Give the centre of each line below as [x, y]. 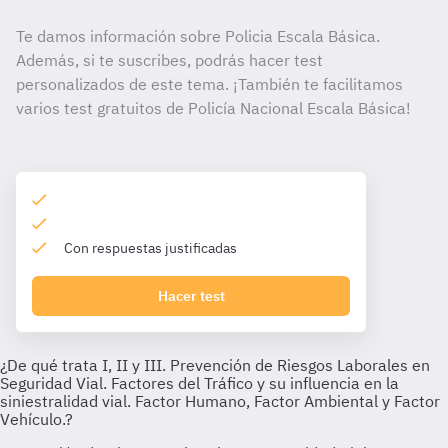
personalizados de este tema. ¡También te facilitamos [209, 84]
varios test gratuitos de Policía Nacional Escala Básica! [213, 108]
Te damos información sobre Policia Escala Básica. [198, 36]
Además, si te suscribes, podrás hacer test [169, 60]
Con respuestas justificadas [150, 248]
